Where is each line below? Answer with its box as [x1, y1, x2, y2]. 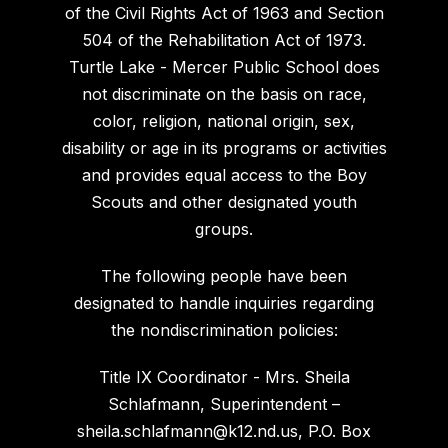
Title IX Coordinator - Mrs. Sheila [98, 366, 350, 387]
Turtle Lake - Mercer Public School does [68, 56, 380, 77]
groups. [195, 218, 253, 239]
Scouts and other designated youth [91, 191, 357, 212]
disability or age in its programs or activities [61, 137, 387, 158]
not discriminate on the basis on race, [81, 83, 367, 104]
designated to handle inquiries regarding [74, 292, 374, 313]
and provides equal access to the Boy [81, 164, 367, 185]
